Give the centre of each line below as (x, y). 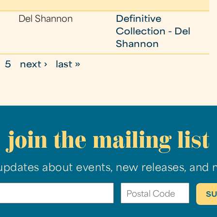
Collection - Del (153, 32)
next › (33, 65)
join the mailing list (108, 140)
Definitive (139, 20)
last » (68, 65)
